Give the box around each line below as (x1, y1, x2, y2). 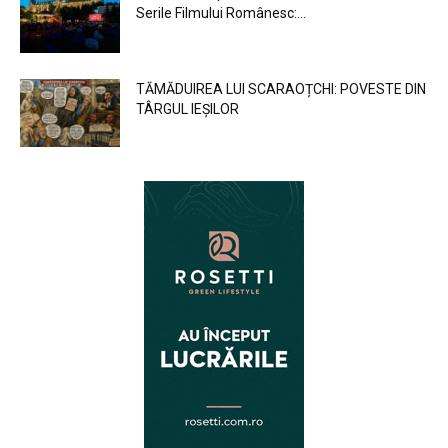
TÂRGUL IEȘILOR (136, 100, 239, 117)
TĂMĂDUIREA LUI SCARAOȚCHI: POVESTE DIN (136, 80, 426, 97)
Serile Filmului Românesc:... (136, 4, 306, 21)
